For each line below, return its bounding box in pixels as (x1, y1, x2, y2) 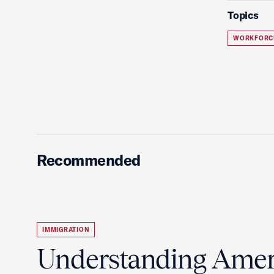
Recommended (37, 150, 141, 169)
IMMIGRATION (42, 226, 90, 234)
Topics (228, 9, 259, 21)
